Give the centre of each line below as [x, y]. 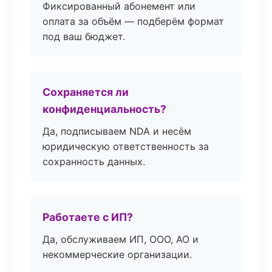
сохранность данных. [94, 161]
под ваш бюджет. [84, 36]
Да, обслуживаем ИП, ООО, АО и [121, 239]
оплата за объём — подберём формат [133, 21]
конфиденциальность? [104, 109]
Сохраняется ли [86, 92]
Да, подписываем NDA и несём [117, 131]
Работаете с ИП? [88, 217]
